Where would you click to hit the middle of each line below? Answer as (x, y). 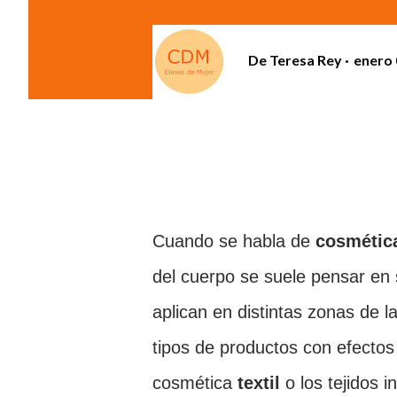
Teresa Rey (306, 59)
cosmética (192, 383)
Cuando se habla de (234, 241)
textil (259, 383)
